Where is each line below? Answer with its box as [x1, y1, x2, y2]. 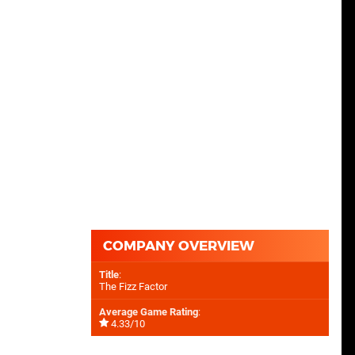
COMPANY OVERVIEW [103, 238, 254, 254]
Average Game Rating [99, 306, 198, 319]
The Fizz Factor [99, 281, 167, 293]
